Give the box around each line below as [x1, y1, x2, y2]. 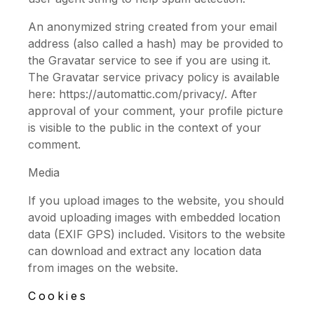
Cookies [28, 289, 88, 303]
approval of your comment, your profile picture [28, 104, 283, 118]
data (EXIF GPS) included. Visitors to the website [28, 227, 285, 241]
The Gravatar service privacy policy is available [28, 70, 280, 84]
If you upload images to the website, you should [28, 193, 284, 207]
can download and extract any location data [28, 244, 261, 258]
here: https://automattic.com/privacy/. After [28, 87, 257, 101]
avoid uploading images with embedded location [28, 210, 280, 224]
